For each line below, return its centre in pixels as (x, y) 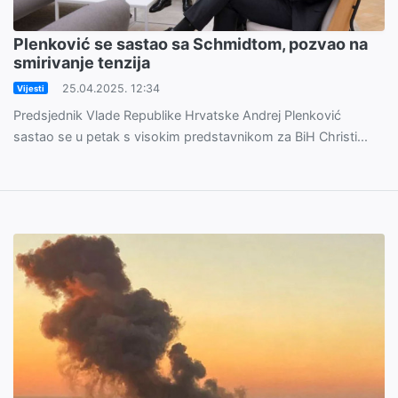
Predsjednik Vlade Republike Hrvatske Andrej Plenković (177, 115)
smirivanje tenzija (82, 62)
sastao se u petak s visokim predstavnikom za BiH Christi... (191, 136)
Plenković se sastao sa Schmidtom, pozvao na (191, 44)
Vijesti (30, 88)
